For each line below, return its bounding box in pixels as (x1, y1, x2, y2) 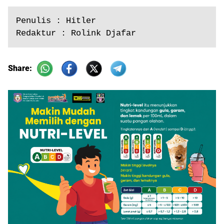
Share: (8, 63, 34, 73)
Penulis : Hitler (16, 15, 96, 25)
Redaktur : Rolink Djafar (16, 28, 136, 38)
